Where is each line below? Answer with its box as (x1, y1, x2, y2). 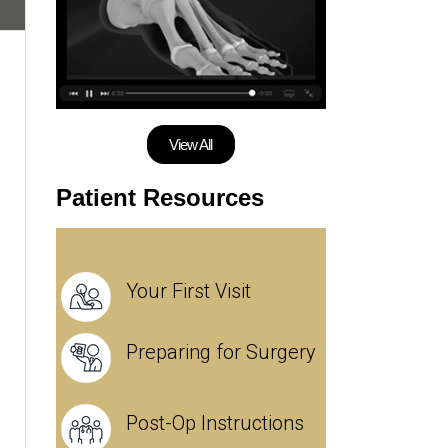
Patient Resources (55, 184, 264, 211)
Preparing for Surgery (125, 340, 316, 364)
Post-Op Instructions (125, 411, 304, 435)
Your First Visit (125, 279, 251, 303)
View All (169, 136, 213, 153)
